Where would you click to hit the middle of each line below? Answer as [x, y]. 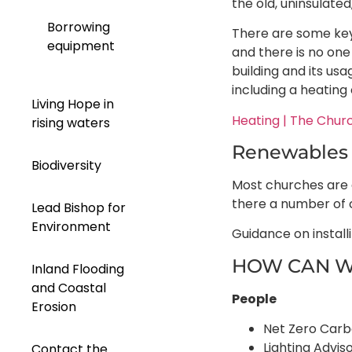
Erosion [54, 307]
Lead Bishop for [79, 208]
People [254, 299]
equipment [81, 46]
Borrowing [79, 27]
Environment [71, 227]
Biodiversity [66, 166]
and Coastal [69, 288]
